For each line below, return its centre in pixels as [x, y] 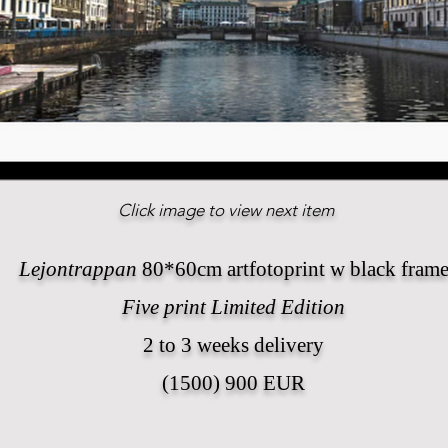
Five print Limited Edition [233, 306]
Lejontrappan [77, 268]
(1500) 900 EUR [233, 382]
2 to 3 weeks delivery [233, 344]
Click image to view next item [226, 209]
